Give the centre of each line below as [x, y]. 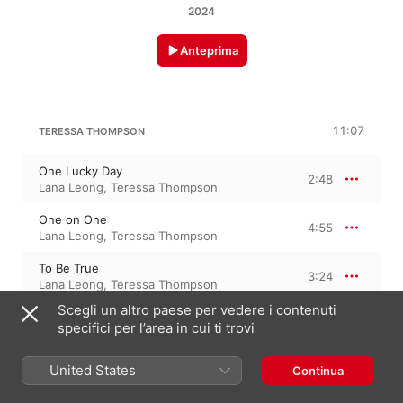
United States [93, 370]
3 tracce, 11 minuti [84, 363]
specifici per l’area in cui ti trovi [156, 328]
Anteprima [209, 51]
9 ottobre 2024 [76, 348]
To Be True [69, 269]
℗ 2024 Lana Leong [88, 378]
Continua [318, 371]
